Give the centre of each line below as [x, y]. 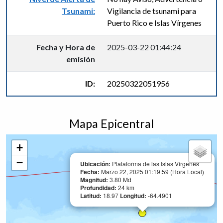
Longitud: [134, 196]
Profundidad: [99, 188]
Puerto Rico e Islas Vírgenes [154, 23]
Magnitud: [95, 180]
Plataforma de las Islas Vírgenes [155, 164]
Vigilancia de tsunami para [152, 11]
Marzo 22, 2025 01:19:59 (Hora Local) [153, 171]
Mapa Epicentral [111, 123]
